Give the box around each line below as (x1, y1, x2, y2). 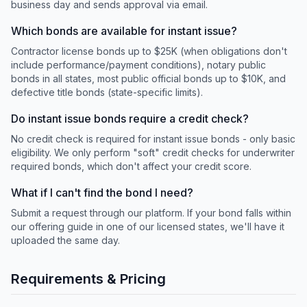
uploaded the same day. (11, 234, 120, 246)
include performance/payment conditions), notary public (11, 59, 266, 71)
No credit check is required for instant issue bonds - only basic (11, 133, 295, 145)
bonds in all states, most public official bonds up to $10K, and (11, 73, 286, 84)
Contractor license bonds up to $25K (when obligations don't (11, 45, 287, 57)
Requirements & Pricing (11, 271, 166, 287)
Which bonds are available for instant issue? (11, 24, 237, 38)
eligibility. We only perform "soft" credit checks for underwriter (11, 147, 295, 158)
